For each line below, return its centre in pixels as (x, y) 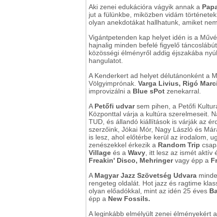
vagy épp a (193, 161)
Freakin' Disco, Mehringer (132, 161)
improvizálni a (111, 91)
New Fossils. (129, 199)
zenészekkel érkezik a (123, 145)
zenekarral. (183, 91)
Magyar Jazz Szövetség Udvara (147, 176)
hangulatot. (106, 61)
